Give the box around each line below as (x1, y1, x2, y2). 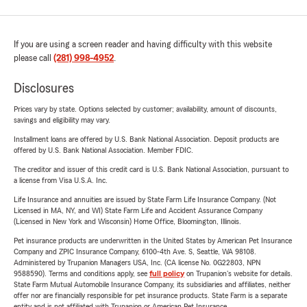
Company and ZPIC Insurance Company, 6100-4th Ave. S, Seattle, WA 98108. (14, 247, 256, 256)
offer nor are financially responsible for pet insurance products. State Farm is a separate (14, 291, 287, 299)
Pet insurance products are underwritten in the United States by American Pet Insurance (14, 236, 292, 245)
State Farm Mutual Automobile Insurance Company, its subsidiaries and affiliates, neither (14, 280, 291, 288)
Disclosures (14, 82, 74, 95)
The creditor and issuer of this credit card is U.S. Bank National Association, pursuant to (14, 165, 288, 173)
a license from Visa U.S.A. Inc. (14, 176, 108, 184)
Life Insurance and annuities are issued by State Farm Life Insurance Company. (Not (14, 195, 276, 204)
